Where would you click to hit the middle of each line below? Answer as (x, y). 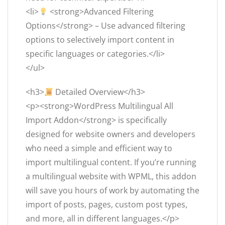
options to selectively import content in (100, 40)
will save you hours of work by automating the (113, 191)
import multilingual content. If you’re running (111, 162)
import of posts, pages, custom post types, (106, 205)
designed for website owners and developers (110, 134)
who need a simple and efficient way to (99, 148)
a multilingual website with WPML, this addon (111, 177)
